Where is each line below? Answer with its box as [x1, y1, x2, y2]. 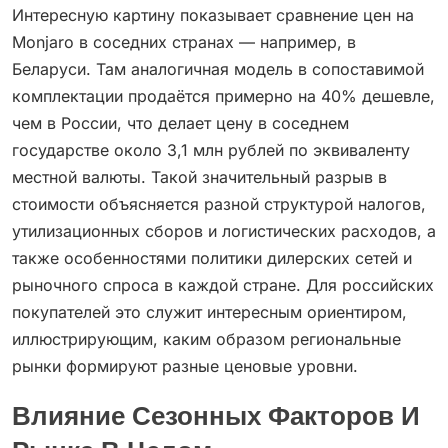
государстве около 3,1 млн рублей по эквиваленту [12, 140, 410, 161]
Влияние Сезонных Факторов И [12, 406, 420, 431]
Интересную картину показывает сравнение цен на [12, 5, 414, 26]
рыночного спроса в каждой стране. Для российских [12, 275, 434, 296]
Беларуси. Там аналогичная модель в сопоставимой [12, 59, 424, 80]
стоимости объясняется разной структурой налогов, [12, 194, 426, 215]
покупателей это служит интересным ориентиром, [12, 302, 407, 323]
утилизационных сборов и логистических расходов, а [12, 221, 436, 242]
